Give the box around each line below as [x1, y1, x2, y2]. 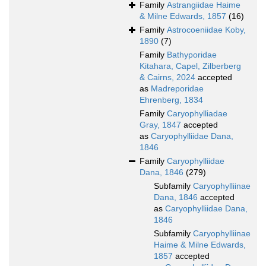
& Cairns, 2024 [140, 72, 195, 83]
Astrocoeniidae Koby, [167, 25, 246, 35]
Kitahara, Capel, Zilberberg [140, 61, 241, 71]
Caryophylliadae [167, 109, 227, 119]
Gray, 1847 [140, 120, 181, 130]
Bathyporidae [167, 50, 217, 60]
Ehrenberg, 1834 [140, 95, 203, 105]
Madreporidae [151, 84, 204, 94]
